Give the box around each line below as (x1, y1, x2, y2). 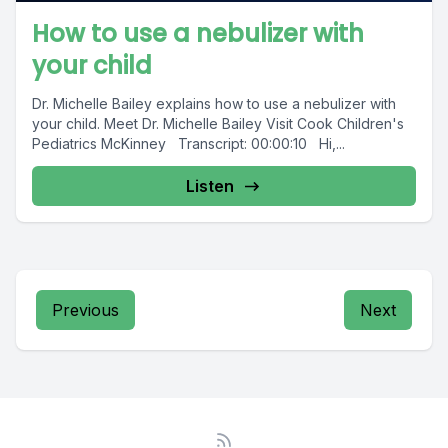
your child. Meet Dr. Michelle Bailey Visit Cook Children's (32, 115, 404, 132)
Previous (52, 300, 119, 320)
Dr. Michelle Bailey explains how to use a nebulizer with (32, 95, 396, 112)
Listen (186, 176, 234, 196)
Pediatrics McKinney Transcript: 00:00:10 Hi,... (32, 135, 345, 152)
